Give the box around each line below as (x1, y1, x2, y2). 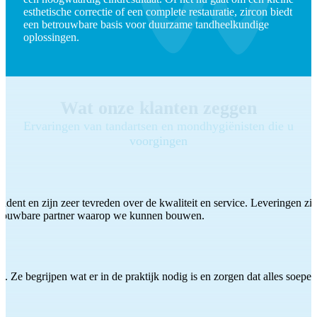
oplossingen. (23, 31, 79, 44)
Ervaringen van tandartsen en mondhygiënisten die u (23, 119, 294, 134)
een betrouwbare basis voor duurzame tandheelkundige (23, 18, 269, 31)
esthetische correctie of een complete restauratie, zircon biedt (23, 6, 292, 18)
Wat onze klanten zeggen (60, 98, 257, 119)
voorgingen (129, 134, 188, 149)
